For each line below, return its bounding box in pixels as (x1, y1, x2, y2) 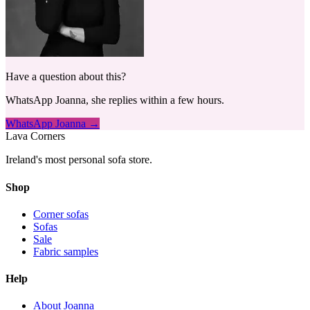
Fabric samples (33, 245, 98, 257)
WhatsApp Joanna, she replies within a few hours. (6, 94, 224, 107)
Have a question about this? (6, 71, 126, 83)
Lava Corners (6, 130, 65, 143)
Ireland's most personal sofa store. (6, 154, 152, 166)
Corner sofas (33, 208, 89, 220)
